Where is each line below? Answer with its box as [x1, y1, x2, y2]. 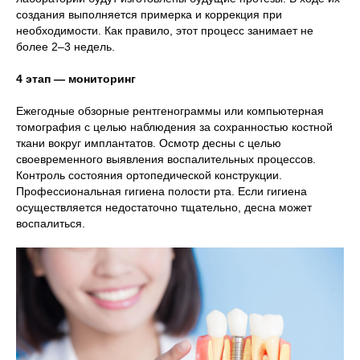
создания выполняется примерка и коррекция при [16, 8, 282, 22]
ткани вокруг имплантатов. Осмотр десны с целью [16, 137, 281, 150]
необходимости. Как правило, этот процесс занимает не [16, 24, 313, 38]
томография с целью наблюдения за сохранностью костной [16, 121, 333, 134]
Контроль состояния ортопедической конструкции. [16, 169, 282, 182]
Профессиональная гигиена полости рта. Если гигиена [16, 185, 307, 198]
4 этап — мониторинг [16, 72, 136, 86]
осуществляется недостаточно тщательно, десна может [16, 201, 312, 215]
